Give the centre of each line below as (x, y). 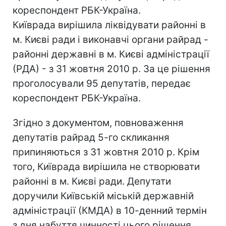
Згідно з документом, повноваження (98, 123)
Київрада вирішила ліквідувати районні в (109, 25)
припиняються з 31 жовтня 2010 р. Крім (106, 152)
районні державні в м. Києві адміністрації (111, 54)
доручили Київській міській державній (103, 196)
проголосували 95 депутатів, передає (102, 83)
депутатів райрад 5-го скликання (91, 137)
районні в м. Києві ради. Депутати (92, 181)
